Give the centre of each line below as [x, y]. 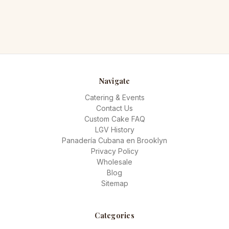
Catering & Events [114, 97]
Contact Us [114, 108]
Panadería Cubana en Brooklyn [114, 140]
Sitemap [114, 183]
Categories [114, 215]
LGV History [114, 129]
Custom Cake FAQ [114, 119]
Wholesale [114, 162]
